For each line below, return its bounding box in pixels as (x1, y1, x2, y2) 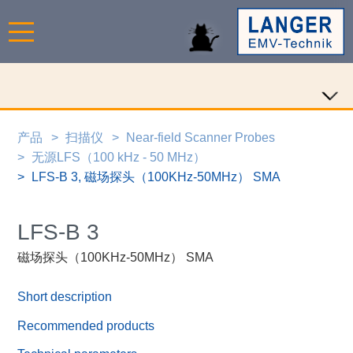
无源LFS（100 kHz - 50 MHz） (32, 150, 206, 164)
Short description (17, 290, 113, 304)
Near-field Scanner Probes (126, 130, 276, 144)
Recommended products (17, 318, 155, 333)
